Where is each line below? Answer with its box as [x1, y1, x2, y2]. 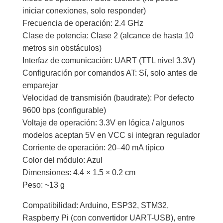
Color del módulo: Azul [22, 156, 103, 164]
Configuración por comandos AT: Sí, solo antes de [22, 69, 198, 77]
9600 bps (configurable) [22, 106, 106, 114]
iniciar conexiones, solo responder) [22, 6, 146, 15]
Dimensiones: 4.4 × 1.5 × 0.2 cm [22, 168, 135, 177]
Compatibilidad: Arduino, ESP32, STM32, [22, 201, 169, 210]
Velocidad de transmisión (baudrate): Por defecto [22, 94, 194, 102]
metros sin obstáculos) [22, 44, 102, 52]
